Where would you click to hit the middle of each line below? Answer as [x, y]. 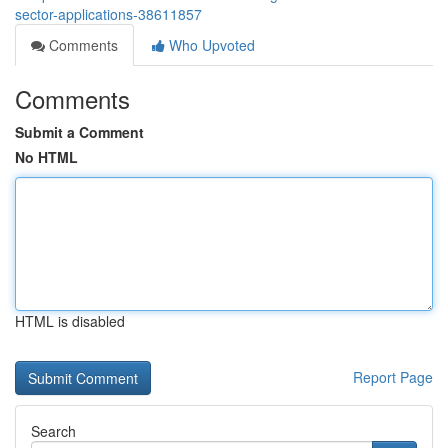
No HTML [46, 157]
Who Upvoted [210, 45]
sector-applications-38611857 [108, 14]
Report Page [393, 377]
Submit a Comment [79, 132]
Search [53, 431]
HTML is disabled [70, 321]
